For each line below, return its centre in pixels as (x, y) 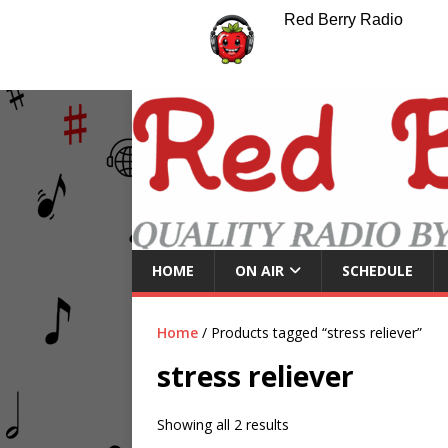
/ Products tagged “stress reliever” (310, 332)
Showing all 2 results (223, 424)
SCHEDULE (377, 270)
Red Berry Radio (343, 19)
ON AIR (259, 270)
